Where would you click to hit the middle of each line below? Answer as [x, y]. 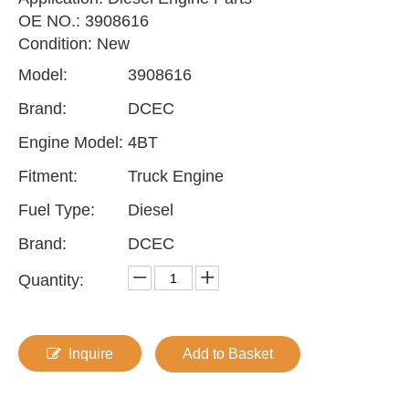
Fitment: [48, 176]
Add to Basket [228, 354]
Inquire [91, 354]
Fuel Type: [57, 210]
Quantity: [51, 280]
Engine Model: [71, 142]
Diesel [151, 210]
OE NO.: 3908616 [84, 21]
